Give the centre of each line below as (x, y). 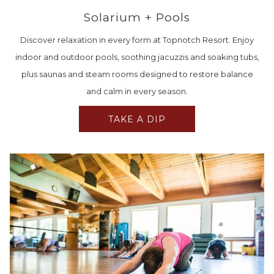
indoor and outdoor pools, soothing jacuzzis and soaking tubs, (137, 57)
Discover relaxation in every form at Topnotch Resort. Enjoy (137, 40)
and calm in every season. (137, 91)
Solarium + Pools (137, 18)
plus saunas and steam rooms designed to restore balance (137, 74)
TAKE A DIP (137, 120)
